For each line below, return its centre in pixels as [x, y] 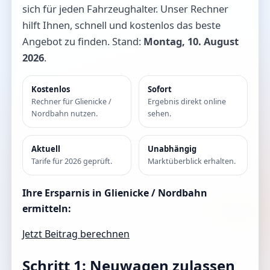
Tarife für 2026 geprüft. [72, 161]
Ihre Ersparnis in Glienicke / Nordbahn [115, 193]
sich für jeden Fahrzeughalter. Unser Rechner [125, 8]
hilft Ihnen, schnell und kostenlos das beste [121, 25]
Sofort [160, 89]
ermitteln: [47, 208]
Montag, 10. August [191, 41]
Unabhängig [172, 149]
